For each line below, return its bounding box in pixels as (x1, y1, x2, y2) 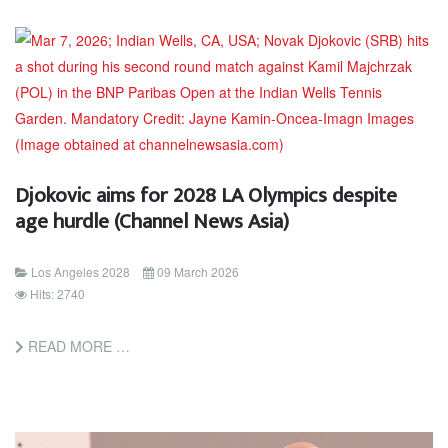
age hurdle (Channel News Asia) (15, 203, 289, 239)
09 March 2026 (157, 262, 239, 280)
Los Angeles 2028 (31, 262, 130, 280)
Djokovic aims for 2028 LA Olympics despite (15, 177, 397, 213)
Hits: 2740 (30, 284, 85, 302)
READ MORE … (24, 335, 130, 356)
